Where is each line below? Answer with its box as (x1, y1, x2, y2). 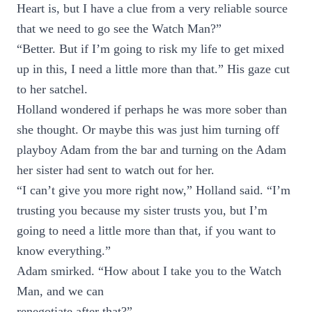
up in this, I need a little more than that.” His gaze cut (17, 62, 290, 76)
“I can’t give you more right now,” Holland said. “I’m (17, 183, 290, 197)
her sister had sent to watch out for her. (17, 163, 214, 177)
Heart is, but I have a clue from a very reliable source (17, 1, 288, 15)
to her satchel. (17, 82, 88, 96)
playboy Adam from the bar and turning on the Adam (17, 143, 286, 157)
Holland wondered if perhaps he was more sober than (17, 102, 287, 116)
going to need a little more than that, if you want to (17, 224, 276, 237)
